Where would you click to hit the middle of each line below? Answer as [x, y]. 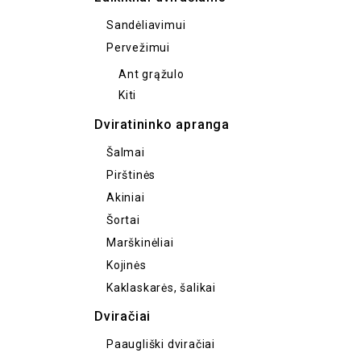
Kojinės [127, 265]
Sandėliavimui [146, 25]
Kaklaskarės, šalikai [161, 288]
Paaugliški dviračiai [161, 344]
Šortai [123, 220]
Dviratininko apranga [162, 124]
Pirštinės [131, 175]
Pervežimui [138, 48]
